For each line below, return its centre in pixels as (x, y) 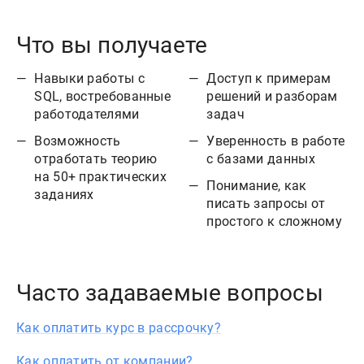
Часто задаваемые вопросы (170, 293)
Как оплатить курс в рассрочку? (119, 328)
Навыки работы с (89, 79)
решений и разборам (272, 97)
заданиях (64, 195)
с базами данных (261, 159)
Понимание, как (257, 186)
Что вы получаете (112, 45)
